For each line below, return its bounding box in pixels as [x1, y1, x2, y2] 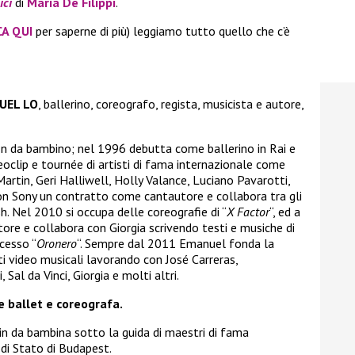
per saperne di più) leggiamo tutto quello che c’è [32, 22, 290, 39]
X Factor [227, 203, 269, 219]
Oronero [36, 235, 77, 251]
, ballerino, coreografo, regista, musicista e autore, [38, 95, 303, 112]
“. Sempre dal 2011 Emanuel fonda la [77, 235, 274, 251]
